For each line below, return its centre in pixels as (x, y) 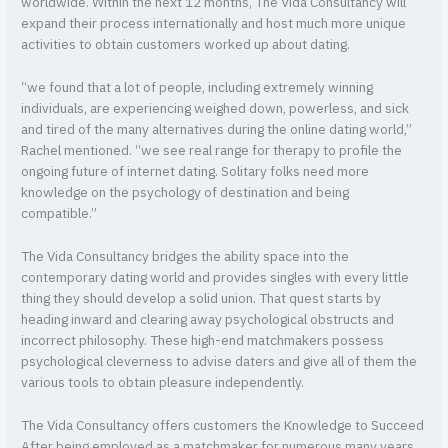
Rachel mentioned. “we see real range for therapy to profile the (212, 151)
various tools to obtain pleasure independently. (163, 383)
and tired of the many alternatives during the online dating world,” (217, 130)
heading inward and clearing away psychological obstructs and (208, 320)
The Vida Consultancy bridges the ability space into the (185, 257)
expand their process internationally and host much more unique (214, 24)
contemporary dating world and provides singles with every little (215, 278)
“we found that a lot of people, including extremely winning (197, 88)
